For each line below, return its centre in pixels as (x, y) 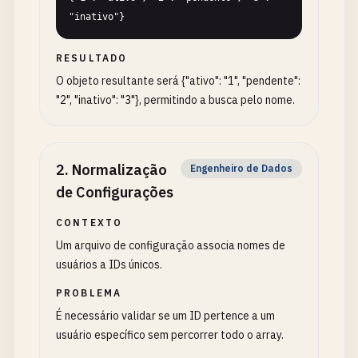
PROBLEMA (89, 293)
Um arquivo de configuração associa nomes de (171, 245)
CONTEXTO (89, 223)
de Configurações (115, 192)
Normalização (119, 170)
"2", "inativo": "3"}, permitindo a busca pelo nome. (175, 100)
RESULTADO (92, 58)
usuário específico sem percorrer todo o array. (170, 335)
